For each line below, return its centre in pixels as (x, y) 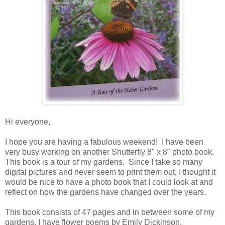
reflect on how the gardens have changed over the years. (105, 192)
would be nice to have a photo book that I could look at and (109, 182)
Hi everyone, (28, 122)
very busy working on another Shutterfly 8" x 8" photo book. (110, 152)
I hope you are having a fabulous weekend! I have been (104, 142)
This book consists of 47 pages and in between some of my (110, 212)
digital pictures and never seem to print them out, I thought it (110, 172)
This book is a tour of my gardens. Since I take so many (104, 162)
